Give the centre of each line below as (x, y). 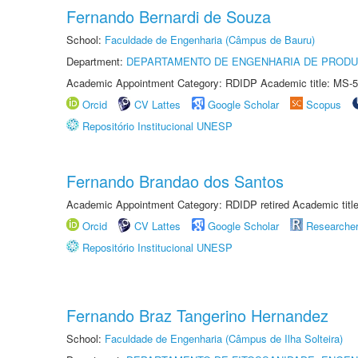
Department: (96, 61)
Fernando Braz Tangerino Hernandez (197, 315)
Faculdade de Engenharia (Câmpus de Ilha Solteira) (224, 338)
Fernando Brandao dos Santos (175, 181)
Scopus (324, 104)
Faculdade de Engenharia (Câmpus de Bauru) (210, 40)
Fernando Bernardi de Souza (169, 16)
